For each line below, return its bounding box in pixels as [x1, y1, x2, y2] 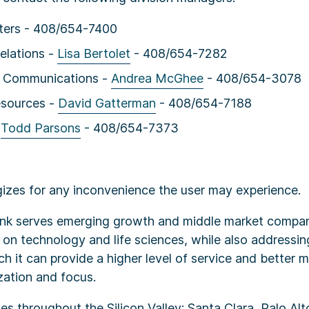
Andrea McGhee [111, 71, 203, 86]
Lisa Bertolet [57, 46, 130, 61]
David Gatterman [58, 96, 156, 110]
